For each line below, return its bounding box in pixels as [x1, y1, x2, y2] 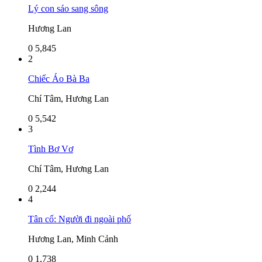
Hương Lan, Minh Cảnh [28, 233, 118, 244]
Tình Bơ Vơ [28, 143, 73, 154]
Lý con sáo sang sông [28, 3, 108, 13]
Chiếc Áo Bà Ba [28, 73, 89, 84]
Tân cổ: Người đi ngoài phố [28, 213, 131, 224]
